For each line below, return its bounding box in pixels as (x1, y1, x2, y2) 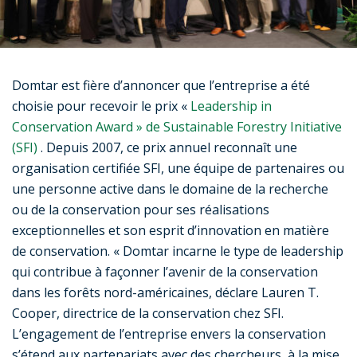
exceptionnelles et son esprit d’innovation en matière (12, 221, 329, 239)
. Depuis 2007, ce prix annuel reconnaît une (41, 138, 297, 156)
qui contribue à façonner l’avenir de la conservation (12, 262, 318, 280)
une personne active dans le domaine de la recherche (12, 179, 328, 198)
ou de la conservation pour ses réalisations (12, 200, 269, 218)
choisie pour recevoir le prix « (12, 96, 190, 115)
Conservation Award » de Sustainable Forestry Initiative (12, 117, 342, 135)
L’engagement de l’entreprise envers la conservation (12, 324, 326, 343)
